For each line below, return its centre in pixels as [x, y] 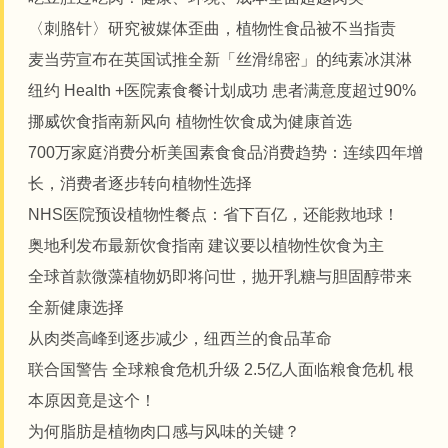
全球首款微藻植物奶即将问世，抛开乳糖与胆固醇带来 [220, 277]
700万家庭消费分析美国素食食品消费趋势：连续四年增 [225, 153]
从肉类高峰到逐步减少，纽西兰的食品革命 [180, 339]
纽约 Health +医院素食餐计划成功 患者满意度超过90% [222, 91]
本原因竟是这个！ [92, 401]
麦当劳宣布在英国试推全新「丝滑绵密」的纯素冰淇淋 [220, 60]
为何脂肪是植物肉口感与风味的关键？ [164, 432]
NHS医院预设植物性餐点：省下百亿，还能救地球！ [213, 215]
